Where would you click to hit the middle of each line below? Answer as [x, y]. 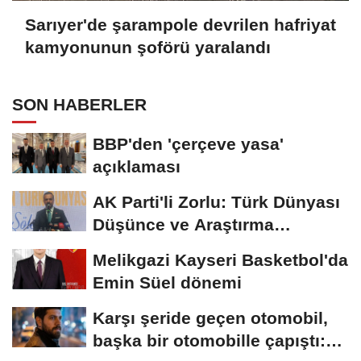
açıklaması [137, 167]
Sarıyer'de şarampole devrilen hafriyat [180, 25]
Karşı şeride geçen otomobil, [210, 318]
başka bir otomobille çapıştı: [209, 341]
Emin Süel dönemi [167, 283]
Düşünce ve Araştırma [183, 225]
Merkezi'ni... [141, 247]
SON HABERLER [79, 105]
